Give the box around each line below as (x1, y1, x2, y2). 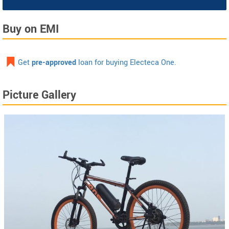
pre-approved (32, 57, 76, 68)
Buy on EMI (3, 21, 59, 38)
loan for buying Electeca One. (76, 57, 176, 68)
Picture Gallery (3, 87, 76, 104)
